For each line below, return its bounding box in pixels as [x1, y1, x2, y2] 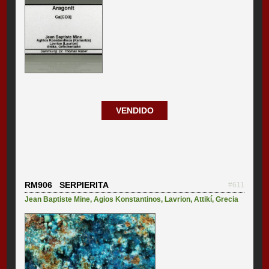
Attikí [194, 195, 213, 204]
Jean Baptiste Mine [25, 195, 91, 204]
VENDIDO [115, 106, 154, 116]
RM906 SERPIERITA [25, 180, 109, 190]
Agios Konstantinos [94, 195, 162, 204]
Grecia [216, 195, 239, 204]
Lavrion [165, 195, 191, 204]
